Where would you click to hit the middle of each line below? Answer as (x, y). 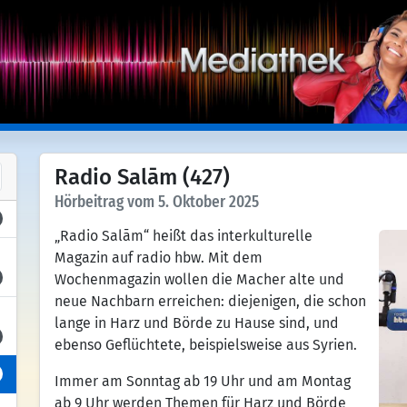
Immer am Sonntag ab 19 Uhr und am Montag (202, 381)
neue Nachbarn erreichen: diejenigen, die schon (210, 301)
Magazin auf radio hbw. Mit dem (158, 258)
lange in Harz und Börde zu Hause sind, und (196, 323)
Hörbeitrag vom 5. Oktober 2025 (156, 203)
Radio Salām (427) (142, 177)
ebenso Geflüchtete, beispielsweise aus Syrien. (205, 345)
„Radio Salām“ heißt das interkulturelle (183, 236)
